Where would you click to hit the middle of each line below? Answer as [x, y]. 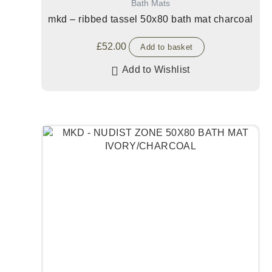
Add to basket [167, 47]
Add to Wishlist [156, 70]
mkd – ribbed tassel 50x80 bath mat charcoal [151, 19]
